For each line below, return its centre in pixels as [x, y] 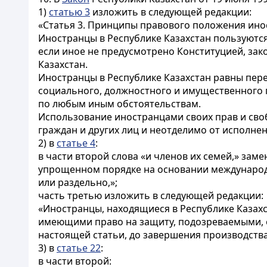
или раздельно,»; [78, 182]
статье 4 [76, 143]
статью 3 [69, 12]
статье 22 [79, 248]
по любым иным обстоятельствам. [119, 104]
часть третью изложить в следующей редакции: [151, 195]
